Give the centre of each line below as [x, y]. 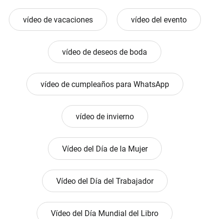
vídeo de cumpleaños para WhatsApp [105, 85]
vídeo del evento [159, 20]
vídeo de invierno [105, 117]
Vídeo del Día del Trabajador [105, 181]
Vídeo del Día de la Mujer [105, 149]
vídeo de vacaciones [58, 20]
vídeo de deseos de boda [105, 52]
